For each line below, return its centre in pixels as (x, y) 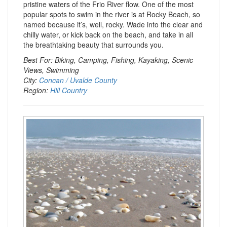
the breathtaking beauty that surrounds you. (93, 45)
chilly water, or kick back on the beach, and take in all (108, 34)
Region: (37, 90)
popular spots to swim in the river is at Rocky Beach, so (112, 14)
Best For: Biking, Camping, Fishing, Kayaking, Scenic (108, 60)
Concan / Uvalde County (78, 80)
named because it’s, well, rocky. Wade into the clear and (113, 24)
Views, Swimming (51, 70)
